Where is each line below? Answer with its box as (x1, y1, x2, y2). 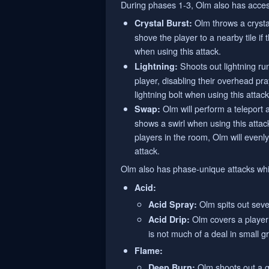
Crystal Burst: (134, 17, 193, 29)
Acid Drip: (148, 213, 190, 226)
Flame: (134, 244, 163, 256)
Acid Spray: (148, 198, 198, 210)
